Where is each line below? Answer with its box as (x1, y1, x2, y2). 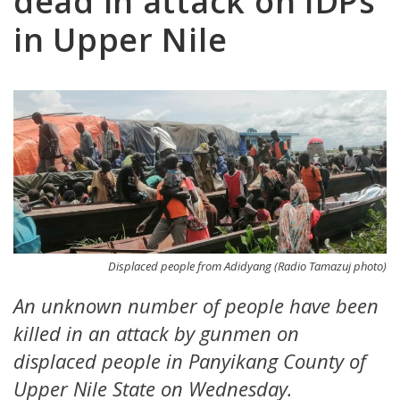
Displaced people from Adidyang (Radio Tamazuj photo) (108, 258, 387, 275)
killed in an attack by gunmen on (13, 320, 299, 347)
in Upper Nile (13, 18, 228, 62)
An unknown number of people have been (13, 292, 379, 320)
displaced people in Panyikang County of (13, 347, 366, 375)
